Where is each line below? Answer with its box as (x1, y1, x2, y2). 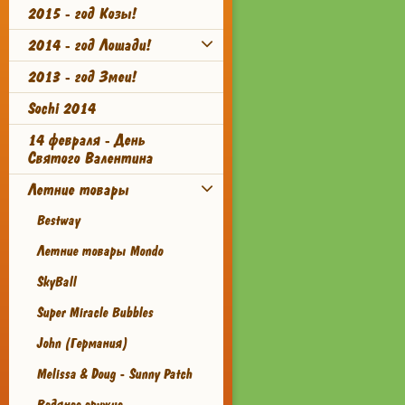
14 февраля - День (27, 130, 145, 150)
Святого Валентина (27, 148, 153, 168)
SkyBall (36, 273, 76, 291)
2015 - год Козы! (27, 4, 136, 24)
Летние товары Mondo (36, 242, 163, 260)
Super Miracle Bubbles (36, 304, 153, 322)
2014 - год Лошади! (27, 35, 150, 55)
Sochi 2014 (27, 99, 95, 118)
